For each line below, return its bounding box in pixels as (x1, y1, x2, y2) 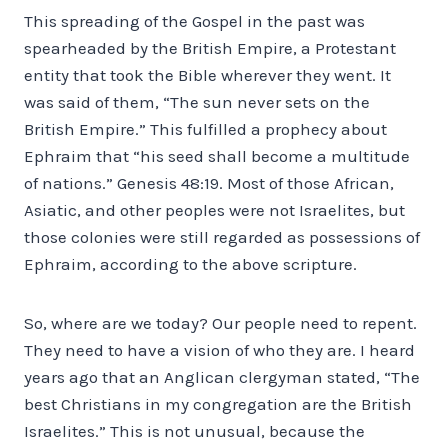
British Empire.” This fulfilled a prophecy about (24, 118, 387, 139)
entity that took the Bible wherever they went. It (24, 64, 391, 85)
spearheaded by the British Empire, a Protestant (24, 37, 396, 58)
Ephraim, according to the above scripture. (24, 253, 357, 274)
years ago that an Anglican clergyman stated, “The (24, 366, 420, 387)
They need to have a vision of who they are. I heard (24, 339, 415, 360)
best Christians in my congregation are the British (24, 393, 412, 414)
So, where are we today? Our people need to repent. (24, 312, 417, 333)
